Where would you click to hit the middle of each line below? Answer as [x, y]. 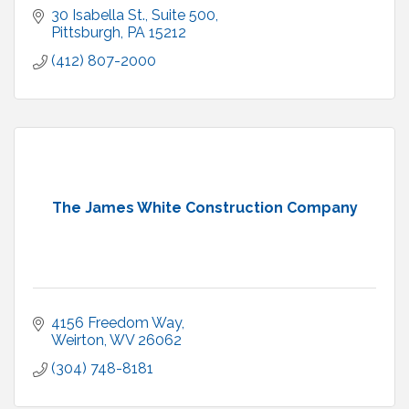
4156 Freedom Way [116, 323]
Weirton [78, 341]
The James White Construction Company [204, 208]
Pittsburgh [86, 33]
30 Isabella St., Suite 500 [133, 16]
